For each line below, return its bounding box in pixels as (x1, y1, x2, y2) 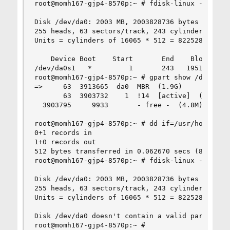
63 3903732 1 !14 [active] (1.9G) (34, 91, 223, 100)
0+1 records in (34, 128, 92, 137)
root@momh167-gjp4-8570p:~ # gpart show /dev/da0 (34, 73, 227, 81)
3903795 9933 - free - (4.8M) (34, 101, 203, 109)
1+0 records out (34, 138, 96, 146)
